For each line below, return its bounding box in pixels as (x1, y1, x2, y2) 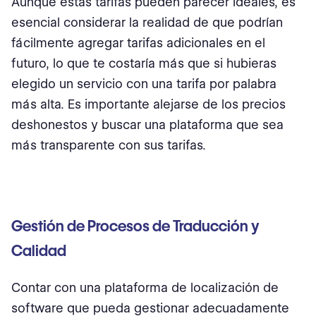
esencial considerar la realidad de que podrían (11, 15, 283, 30)
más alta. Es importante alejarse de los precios (11, 97, 286, 111)
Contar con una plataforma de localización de (11, 280, 279, 295)
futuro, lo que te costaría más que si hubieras (11, 56, 276, 71)
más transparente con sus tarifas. (11, 138, 206, 152)
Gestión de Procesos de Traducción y (11, 217, 260, 235)
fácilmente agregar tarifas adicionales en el (11, 35, 265, 50)
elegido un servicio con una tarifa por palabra (11, 76, 276, 91)
